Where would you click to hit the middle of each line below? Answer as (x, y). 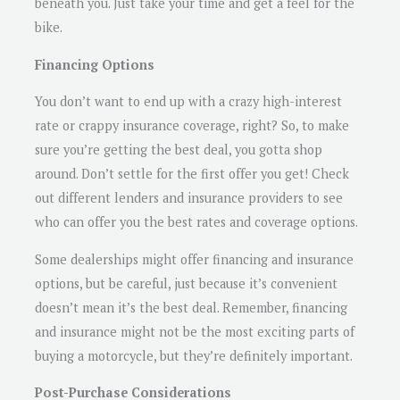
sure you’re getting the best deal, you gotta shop (179, 150)
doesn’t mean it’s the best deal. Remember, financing (191, 307)
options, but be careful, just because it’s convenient (186, 283)
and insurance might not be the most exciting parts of (195, 331)
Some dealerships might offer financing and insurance (194, 259)
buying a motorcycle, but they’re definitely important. (194, 355)
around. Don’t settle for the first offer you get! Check (192, 174)
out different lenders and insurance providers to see (189, 198)
